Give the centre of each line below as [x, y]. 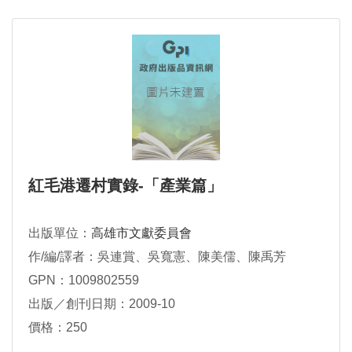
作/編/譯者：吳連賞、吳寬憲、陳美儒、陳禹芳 [157, 257]
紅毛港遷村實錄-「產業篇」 [125, 186]
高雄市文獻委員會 [141, 233]
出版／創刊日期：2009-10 [102, 304]
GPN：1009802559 [84, 280]
